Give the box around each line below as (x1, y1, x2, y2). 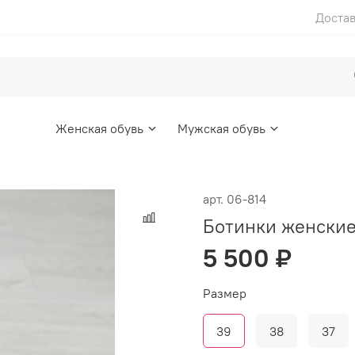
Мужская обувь (177, 120, 265, 136)
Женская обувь (55, 120, 143, 136)
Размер (203, 284, 246, 301)
